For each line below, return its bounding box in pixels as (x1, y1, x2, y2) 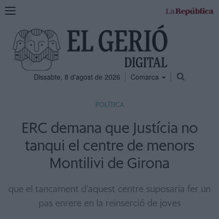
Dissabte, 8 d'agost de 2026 (33, 72, 120, 82)
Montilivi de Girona (49, 156, 170, 171)
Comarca (130, 72, 161, 82)
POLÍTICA (95, 102, 124, 109)
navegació (4, 24, 36, 34)
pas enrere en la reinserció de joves (38, 199, 181, 208)
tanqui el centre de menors (24, 139, 195, 153)
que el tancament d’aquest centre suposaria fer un (8, 185, 211, 194)
